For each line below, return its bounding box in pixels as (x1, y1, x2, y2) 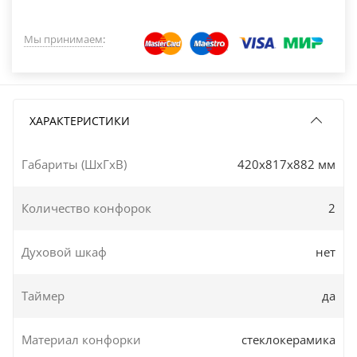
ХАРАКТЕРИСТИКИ (29, 112, 130, 128)
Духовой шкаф (22, 243, 107, 260)
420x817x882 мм (237, 155, 335, 172)
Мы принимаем (24, 31, 103, 46)
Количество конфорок (22, 199, 151, 216)
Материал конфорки (22, 331, 141, 347)
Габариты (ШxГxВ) (22, 155, 127, 172)
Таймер (22, 287, 65, 304)
